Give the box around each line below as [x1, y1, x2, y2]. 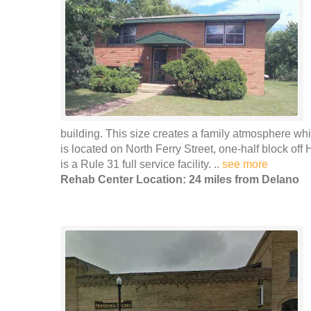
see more [222, 158, 268, 170]
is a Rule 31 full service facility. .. [60, 158, 222, 170]
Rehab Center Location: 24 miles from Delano [60, 173, 299, 185]
